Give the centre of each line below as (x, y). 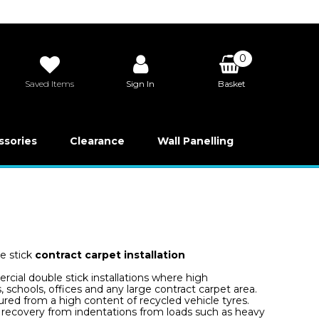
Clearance (97, 141)
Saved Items (50, 83)
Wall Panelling (195, 141)
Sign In (141, 83)
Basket (231, 83)
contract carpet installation (110, 255)
